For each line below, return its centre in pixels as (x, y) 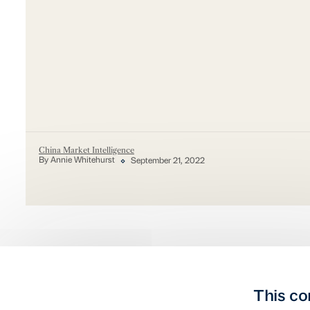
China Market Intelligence (86, 150)
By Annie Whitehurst (76, 161)
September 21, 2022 (168, 161)
